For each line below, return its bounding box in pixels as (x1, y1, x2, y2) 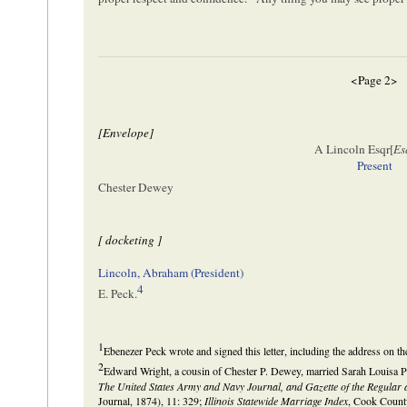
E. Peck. (98, 285, 138, 303)
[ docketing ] (98, 232, 163, 249)
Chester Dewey (98, 179, 174, 196)
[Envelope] (98, 124, 154, 141)
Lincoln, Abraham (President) (98, 264, 244, 282)
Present (356, 156, 392, 174)
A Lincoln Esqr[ (313, 140, 393, 157)
